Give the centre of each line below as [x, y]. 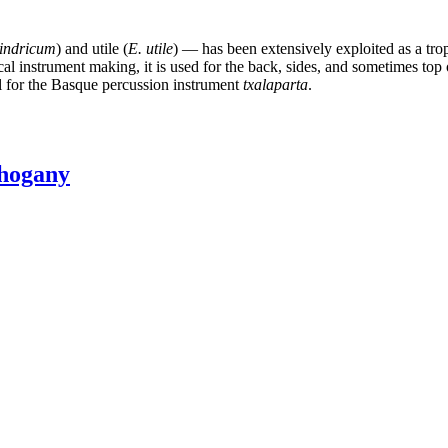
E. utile [150, 48]
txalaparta [275, 84]
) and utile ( [92, 48]
